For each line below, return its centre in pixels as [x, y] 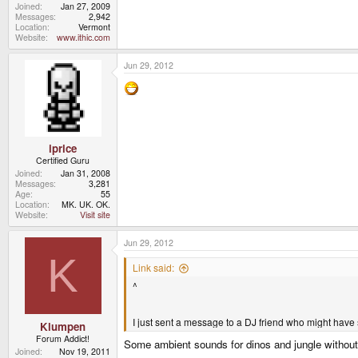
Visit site [95, 215]
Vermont [94, 26]
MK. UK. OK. [86, 205]
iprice [63, 149]
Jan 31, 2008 [86, 173]
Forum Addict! [63, 338]
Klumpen [63, 326]
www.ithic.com [84, 37]
